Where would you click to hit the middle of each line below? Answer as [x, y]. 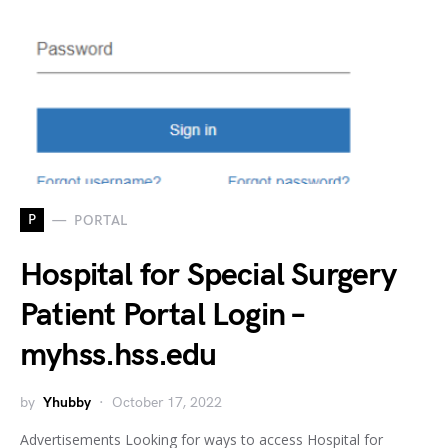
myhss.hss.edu [118, 355]
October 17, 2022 [167, 402]
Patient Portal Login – [162, 315]
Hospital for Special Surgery [208, 275]
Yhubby [67, 402]
